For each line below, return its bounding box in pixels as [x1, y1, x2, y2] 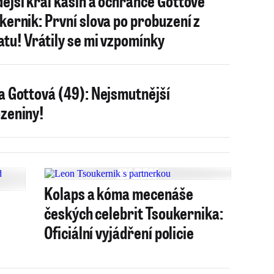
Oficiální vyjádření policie [44, 221, 194, 243]
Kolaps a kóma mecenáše [44, 182, 193, 204]
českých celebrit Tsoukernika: [44, 201, 223, 224]
